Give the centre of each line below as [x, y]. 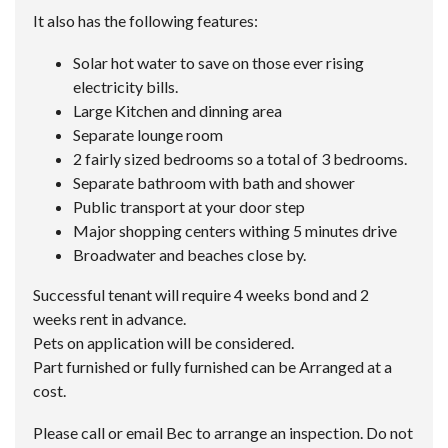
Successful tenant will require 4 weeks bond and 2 [201, 294]
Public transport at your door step [189, 206]
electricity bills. [125, 86]
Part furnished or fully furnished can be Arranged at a [212, 366]
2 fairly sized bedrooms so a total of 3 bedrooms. [240, 158]
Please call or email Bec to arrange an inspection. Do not [223, 432]
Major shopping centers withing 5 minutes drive [235, 230]
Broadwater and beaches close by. [189, 254]
